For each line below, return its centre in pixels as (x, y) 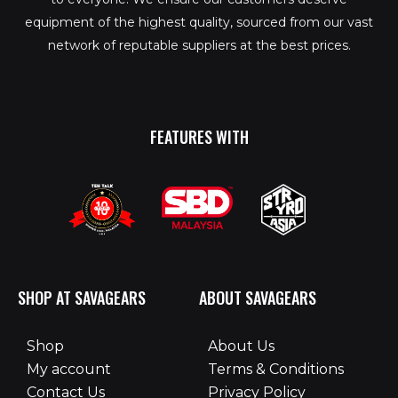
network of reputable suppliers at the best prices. (199, 46)
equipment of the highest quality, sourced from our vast (199, 23)
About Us (241, 346)
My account (69, 369)
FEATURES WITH (199, 137)
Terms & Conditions (276, 369)
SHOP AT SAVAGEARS (82, 297)
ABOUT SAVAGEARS (258, 297)
